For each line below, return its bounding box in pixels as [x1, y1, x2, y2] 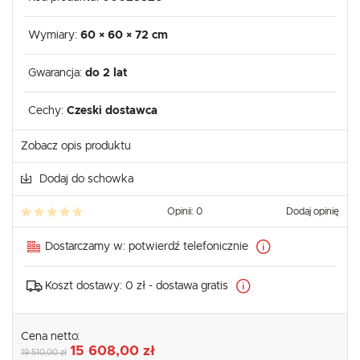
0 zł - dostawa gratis [125, 280, 228, 292]
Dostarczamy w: [45, 241, 129, 253]
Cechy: [28, 105, 67, 117]
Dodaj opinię [286, 207, 339, 217]
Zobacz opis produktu [21, 141, 131, 153]
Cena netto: [21, 331, 83, 343]
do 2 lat [85, 67, 128, 80]
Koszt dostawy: [45, 280, 125, 292]
